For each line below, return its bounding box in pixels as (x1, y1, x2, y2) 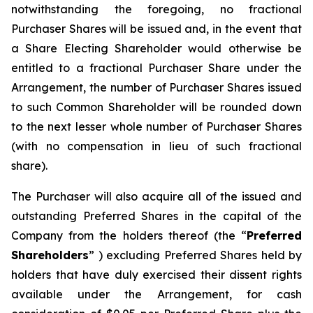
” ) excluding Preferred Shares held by (89, 248, 302, 262)
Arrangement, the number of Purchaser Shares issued (11, 80, 302, 94)
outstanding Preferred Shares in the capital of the (11, 209, 302, 223)
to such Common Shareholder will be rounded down (11, 100, 302, 114)
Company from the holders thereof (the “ (11, 228, 247, 242)
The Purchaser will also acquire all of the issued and (11, 189, 302, 203)
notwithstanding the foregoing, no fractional (11, 2, 302, 16)
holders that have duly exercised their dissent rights (11, 268, 302, 282)
